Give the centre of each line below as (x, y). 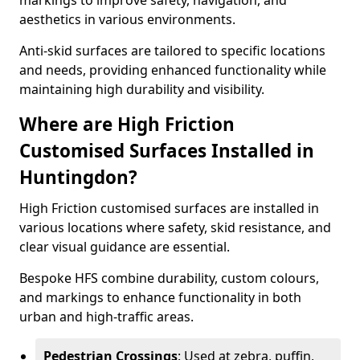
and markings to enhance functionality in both (160, 297)
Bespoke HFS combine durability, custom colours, (169, 278)
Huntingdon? (78, 177)
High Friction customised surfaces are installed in (169, 208)
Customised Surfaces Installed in (167, 151)
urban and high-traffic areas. (106, 317)
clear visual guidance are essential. (125, 247)
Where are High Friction (127, 124)
